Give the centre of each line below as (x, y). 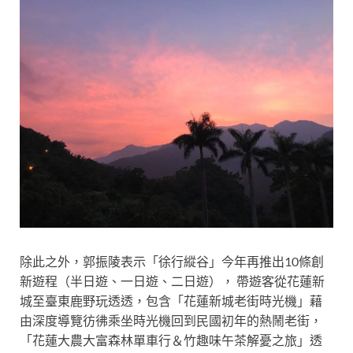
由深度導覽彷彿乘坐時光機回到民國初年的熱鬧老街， (171, 321)
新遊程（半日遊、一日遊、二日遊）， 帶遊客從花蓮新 (172, 281)
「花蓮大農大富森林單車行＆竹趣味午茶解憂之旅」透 (171, 340)
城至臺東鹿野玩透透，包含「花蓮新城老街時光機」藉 (171, 301)
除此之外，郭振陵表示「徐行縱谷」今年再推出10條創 (172, 262)
